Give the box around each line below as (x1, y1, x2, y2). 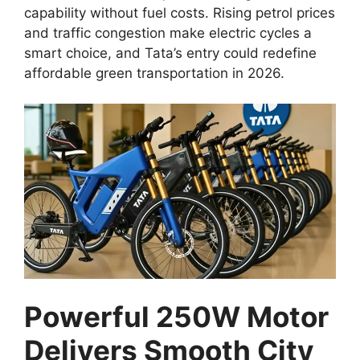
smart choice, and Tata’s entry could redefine (24, 44, 317, 61)
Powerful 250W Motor (24, 299, 329, 333)
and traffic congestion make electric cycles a (24, 24, 312, 41)
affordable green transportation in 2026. (24, 64, 284, 81)
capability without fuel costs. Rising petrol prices (24, 4, 335, 21)
